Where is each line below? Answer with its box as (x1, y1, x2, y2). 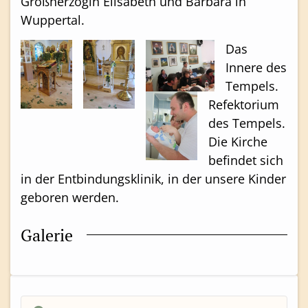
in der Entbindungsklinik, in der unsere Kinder (21, 170, 286, 187)
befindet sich (208, 151, 283, 168)
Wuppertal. (21, 12, 85, 29)
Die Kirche (208, 133, 267, 150)
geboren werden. (21, 188, 119, 206)
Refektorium (208, 96, 279, 113)
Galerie (21, 223, 73, 246)
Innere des (225, 58, 287, 76)
